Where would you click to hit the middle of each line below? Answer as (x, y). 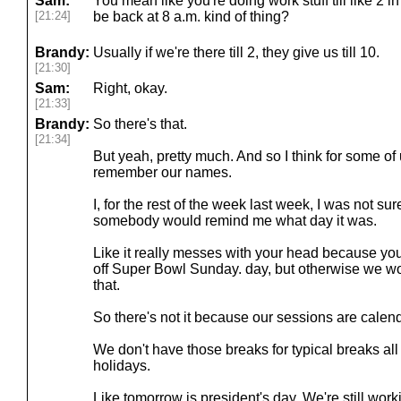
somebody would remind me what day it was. (235, 221)
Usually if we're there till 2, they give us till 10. (236, 52)
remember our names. (162, 172)
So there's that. (140, 124)
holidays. (122, 366)
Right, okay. (130, 88)
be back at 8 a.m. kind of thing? (191, 17)
